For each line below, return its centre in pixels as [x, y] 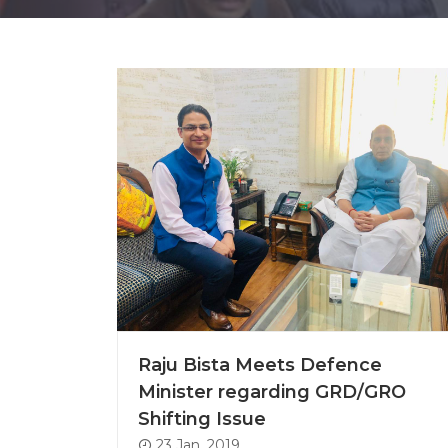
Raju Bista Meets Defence [260, 364]
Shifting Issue [202, 418]
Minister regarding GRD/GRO [272, 391]
